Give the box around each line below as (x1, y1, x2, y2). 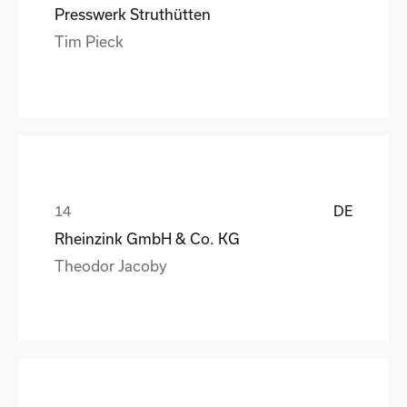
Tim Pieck (55, 32, 124, 50)
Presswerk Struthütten (55, 5, 211, 23)
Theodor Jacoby (55, 256, 167, 274)
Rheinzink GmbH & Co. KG (55, 229, 240, 247)
